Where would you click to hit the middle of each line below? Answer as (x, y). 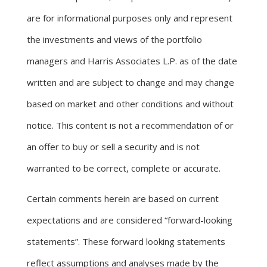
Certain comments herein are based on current (123, 198)
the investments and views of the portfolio (114, 39)
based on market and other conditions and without (130, 103)
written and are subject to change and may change (131, 82)
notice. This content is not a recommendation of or (130, 125)
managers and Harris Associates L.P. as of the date (132, 60)
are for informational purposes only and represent (130, 18)
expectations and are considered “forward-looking (130, 220)
